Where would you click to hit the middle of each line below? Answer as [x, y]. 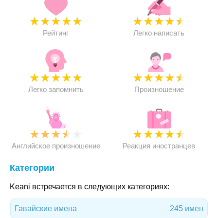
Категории [32, 168]
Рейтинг [56, 33]
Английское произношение [56, 146]
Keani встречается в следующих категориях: [90, 187]
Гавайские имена [46, 209]
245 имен [187, 209]
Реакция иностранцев [159, 146]
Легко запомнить [56, 89]
